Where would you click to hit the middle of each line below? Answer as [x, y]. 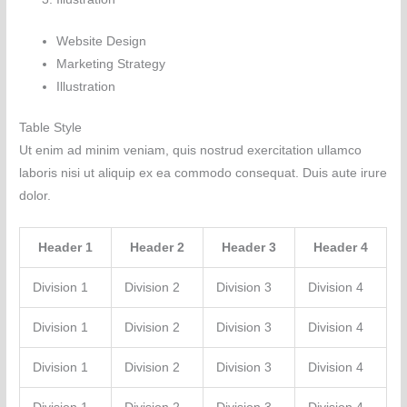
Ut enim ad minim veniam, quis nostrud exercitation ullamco [191, 151]
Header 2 [158, 247]
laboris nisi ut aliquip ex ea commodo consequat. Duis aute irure [203, 174]
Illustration [86, 86]
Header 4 [341, 247]
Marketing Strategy [111, 64]
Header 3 [249, 247]
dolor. [35, 196]
